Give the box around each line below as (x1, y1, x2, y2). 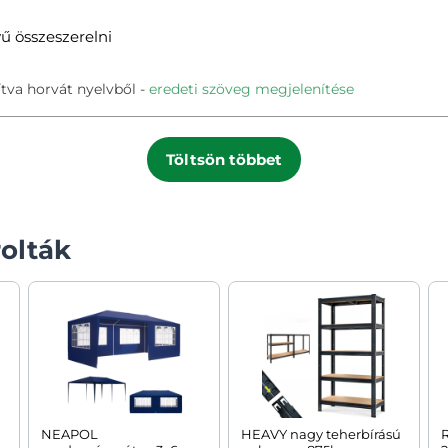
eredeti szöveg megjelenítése (149, 79, 354, 98)
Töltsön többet (166, 149, 282, 169)
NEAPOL (41, 426, 98, 443)
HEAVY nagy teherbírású (241, 426, 401, 443)
